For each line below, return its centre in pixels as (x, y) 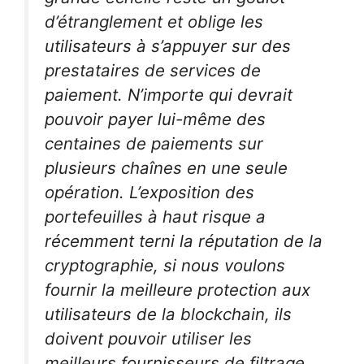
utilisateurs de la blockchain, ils (168, 314)
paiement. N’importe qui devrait (169, 95)
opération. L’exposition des (149, 192)
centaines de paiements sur (154, 143)
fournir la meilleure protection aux (178, 290)
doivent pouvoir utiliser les (148, 338)
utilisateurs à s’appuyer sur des (168, 46)
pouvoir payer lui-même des (155, 119)
